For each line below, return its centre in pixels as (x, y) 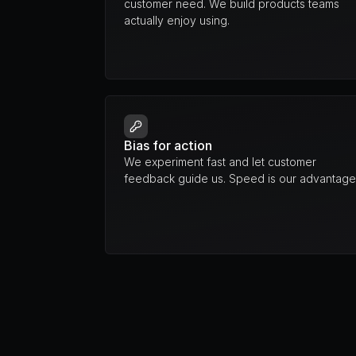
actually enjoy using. (177, 20)
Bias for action (168, 145)
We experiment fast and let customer (220, 162)
